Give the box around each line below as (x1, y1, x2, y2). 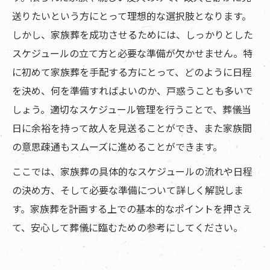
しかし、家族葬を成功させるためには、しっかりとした (12, 27, 253, 42)
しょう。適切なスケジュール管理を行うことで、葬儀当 (12, 102, 251, 117)
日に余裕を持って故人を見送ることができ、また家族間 (12, 121, 252, 136)
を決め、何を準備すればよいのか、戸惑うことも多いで (12, 83, 253, 98)
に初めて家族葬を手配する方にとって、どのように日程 (12, 64, 252, 80)
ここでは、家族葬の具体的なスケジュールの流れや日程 (12, 164, 253, 179)
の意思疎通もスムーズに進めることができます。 (12, 139, 222, 154)
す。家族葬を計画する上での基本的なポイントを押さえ (12, 201, 252, 216)
